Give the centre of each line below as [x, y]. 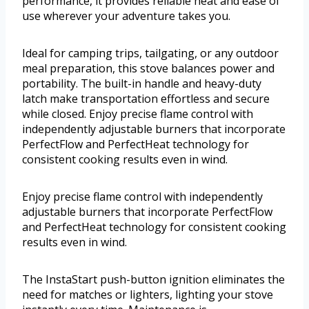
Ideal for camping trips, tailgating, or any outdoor [150, 53]
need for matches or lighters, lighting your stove [148, 295]
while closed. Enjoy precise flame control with [138, 114]
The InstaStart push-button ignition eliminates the [153, 280]
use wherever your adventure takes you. [126, 16]
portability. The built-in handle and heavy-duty [142, 84]
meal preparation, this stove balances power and [148, 69]
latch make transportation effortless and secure [146, 99]
